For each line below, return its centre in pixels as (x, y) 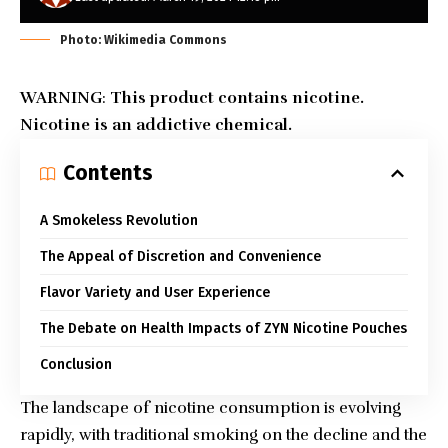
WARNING (61, 98)
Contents (108, 173)
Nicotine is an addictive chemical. (156, 125)
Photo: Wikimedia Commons (143, 40)
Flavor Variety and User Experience (155, 292)
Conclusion (76, 364)
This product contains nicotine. (237, 98)
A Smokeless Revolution (119, 220)
